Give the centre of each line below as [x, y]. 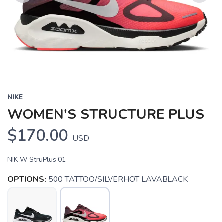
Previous [28, 9]
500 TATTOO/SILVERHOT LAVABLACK [118, 180]
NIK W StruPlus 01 [37, 160]
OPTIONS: [27, 180]
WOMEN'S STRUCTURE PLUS [106, 115]
